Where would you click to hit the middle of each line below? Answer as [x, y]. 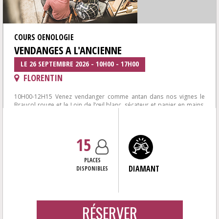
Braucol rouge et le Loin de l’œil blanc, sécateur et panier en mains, [109, 105]
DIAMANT [144, 169]
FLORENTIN [42, 78]
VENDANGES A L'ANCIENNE [68, 50]
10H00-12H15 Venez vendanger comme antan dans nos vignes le [109, 97]
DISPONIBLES [92, 168]
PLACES [92, 160]
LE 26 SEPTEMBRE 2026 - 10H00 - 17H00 [80, 64]
